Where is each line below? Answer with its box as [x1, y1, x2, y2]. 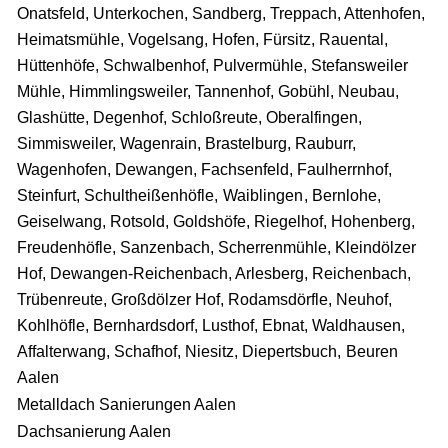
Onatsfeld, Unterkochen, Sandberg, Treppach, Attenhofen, [17, 4, 425, 22]
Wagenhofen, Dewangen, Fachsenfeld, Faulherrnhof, [17, 160, 392, 178]
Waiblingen [223, 186, 303, 204]
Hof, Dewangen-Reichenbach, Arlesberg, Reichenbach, [17, 264, 411, 282]
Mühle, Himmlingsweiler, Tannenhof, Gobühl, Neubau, [17, 82, 399, 100]
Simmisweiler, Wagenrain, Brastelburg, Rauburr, [17, 134, 356, 152]
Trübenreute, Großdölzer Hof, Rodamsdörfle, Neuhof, [17, 290, 392, 308]
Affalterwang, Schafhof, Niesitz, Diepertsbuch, [17, 342, 345, 360]
